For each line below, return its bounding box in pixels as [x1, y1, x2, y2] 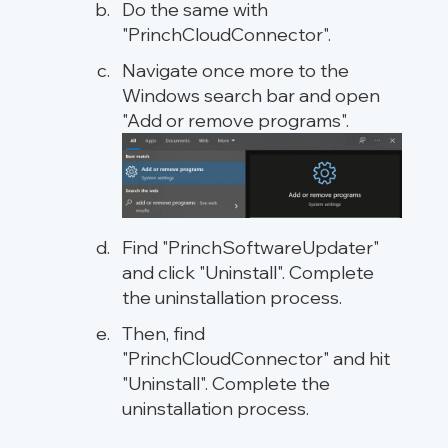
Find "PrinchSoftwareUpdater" [122, 236, 379, 260]
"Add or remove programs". [122, 108, 349, 132]
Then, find [122, 322, 205, 346]
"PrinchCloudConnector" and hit [122, 347, 390, 371]
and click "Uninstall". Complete [122, 261, 374, 285]
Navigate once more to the [122, 58, 349, 82]
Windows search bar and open [122, 83, 380, 107]
